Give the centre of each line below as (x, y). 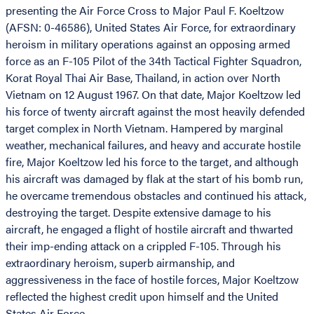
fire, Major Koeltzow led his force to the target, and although (152, 162)
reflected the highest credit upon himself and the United (142, 296)
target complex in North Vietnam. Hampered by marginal (144, 128)
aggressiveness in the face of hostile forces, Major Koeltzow (152, 280)
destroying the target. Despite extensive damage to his (138, 212)
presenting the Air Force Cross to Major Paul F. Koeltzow (145, 11)
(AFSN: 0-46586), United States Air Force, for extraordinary (151, 27)
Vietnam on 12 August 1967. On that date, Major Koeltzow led (153, 95)
